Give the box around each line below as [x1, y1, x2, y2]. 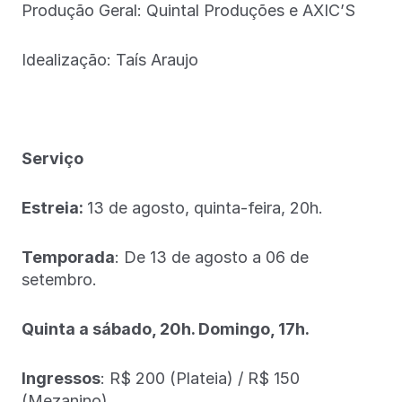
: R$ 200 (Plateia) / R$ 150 [100, 368, 300, 388]
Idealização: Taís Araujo [22, 49, 198, 69]
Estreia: [22, 197, 87, 217]
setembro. [22, 269, 97, 289]
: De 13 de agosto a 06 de [115, 247, 309, 267]
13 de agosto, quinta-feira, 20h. [87, 197, 323, 217]
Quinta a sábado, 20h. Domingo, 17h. [22, 319, 310, 338]
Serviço [22, 148, 83, 168]
